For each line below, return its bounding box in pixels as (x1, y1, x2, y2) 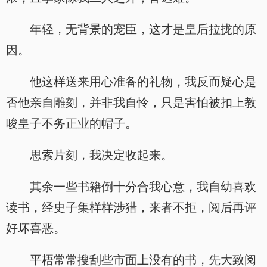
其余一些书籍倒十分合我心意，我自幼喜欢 (30, 180, 256, 193)
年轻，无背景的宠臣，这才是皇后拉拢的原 (30, 23, 256, 36)
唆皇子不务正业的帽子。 (6, 117, 137, 130)
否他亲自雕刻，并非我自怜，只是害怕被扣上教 (6, 96, 256, 109)
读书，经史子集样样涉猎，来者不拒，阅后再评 (6, 201, 256, 214)
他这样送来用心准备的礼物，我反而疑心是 (30, 75, 256, 88)
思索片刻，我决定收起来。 (30, 148, 173, 162)
